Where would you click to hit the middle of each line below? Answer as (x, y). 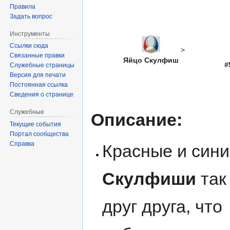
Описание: (137, 120)
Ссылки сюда (29, 46)
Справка (22, 144)
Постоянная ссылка (39, 85)
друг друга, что (162, 207)
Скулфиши (149, 179)
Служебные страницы (42, 65)
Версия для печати (38, 75)
